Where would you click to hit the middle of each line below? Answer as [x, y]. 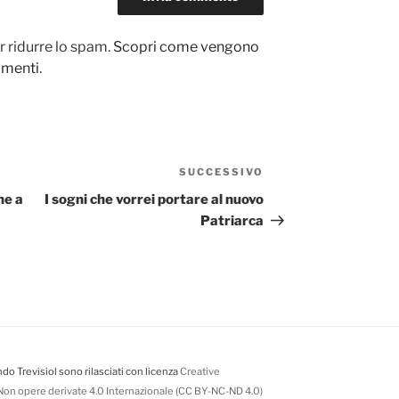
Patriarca [232, 221]
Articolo [293, 175]
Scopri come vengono [186, 47]
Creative [200, 372]
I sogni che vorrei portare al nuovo [155, 200]
